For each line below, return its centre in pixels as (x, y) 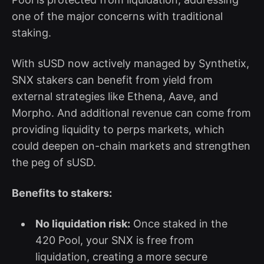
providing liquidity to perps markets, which (118, 129)
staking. (32, 32)
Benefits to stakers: (62, 193)
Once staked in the (179, 223)
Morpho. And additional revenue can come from (131, 113)
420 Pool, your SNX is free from (114, 240)
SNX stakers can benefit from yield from (112, 80)
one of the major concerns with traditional (117, 16)
